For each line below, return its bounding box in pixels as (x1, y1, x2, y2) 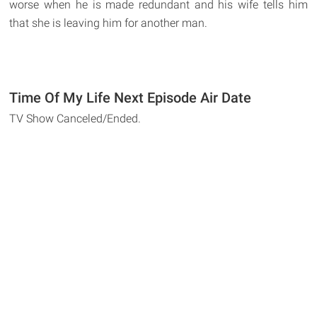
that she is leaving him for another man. (9, 16, 208, 30)
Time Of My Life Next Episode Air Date (9, 89, 252, 107)
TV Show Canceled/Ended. (9, 112, 142, 126)
